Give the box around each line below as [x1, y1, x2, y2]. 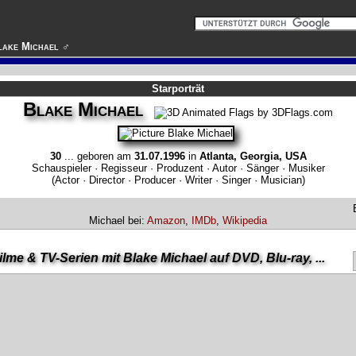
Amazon [147, 214, 185, 226]
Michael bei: [89, 214, 147, 226]
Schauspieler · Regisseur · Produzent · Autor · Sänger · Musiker [31, 161, 325, 174]
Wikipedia [222, 214, 267, 226]
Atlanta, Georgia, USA [199, 149, 307, 162]
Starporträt [152, 83, 204, 95]
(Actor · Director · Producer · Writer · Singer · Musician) [51, 173, 305, 186]
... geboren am [60, 149, 134, 162]
